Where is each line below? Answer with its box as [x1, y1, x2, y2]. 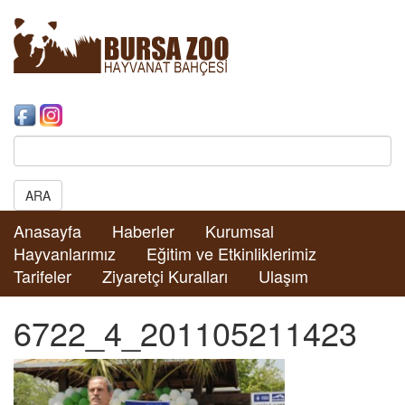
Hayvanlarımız [14, 241, 116, 265]
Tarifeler [14, 264, 71, 287]
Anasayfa [14, 219, 81, 242]
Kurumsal [205, 219, 274, 242]
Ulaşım [259, 264, 308, 287]
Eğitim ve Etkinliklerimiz [146, 241, 316, 265]
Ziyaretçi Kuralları [102, 264, 228, 287]
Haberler [112, 219, 174, 242]
